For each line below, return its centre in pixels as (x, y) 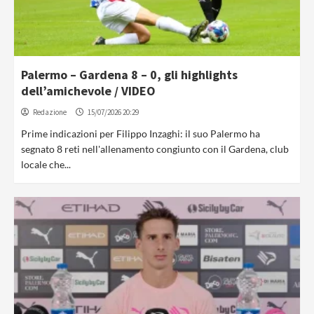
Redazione (50, 112)
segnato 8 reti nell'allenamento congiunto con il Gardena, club (155, 149)
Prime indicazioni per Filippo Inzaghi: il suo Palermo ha (141, 134)
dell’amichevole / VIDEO (88, 91)
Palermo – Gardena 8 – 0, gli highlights (129, 75)
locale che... (46, 164)
